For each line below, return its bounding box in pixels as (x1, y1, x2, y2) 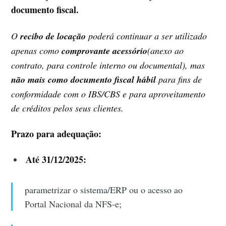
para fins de (156, 73, 202, 85)
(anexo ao (147, 44, 184, 56)
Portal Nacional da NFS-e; (24, 197, 122, 210)
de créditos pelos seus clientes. (11, 101, 124, 114)
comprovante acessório (62, 44, 148, 57)
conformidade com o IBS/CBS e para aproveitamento (11, 87, 206, 100)
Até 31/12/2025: (26, 152, 87, 166)
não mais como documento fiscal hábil (11, 73, 156, 86)
